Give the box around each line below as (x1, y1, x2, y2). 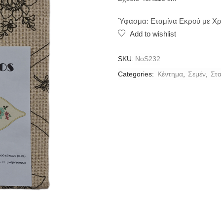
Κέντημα (157, 70, 183, 78)
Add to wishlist (130, 29, 176, 38)
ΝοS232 (135, 54, 160, 63)
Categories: (118, 70, 156, 78)
